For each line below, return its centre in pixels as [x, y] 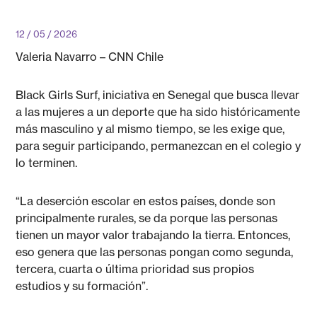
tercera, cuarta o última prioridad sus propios [135, 269]
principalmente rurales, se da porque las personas [147, 218]
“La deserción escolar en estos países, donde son [146, 201]
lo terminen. [47, 163]
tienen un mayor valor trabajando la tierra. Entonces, [153, 235]
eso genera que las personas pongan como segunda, [155, 252]
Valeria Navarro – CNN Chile [90, 57]
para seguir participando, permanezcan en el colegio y [158, 146]
